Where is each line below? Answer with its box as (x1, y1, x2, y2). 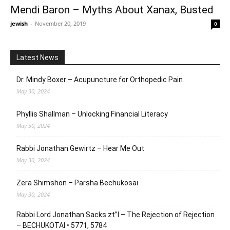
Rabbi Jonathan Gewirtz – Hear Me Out (16, 144, 144, 152)
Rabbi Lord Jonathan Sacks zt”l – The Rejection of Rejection (16, 210, 215, 219)
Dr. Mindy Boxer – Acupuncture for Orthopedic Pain (16, 75, 183, 84)
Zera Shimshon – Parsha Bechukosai (16, 178, 138, 187)
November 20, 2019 (35, 19, 86, 27)
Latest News (16, 53, 59, 62)
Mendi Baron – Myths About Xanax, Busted (10, 3, 214, 16)
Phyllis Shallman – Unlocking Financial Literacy (16, 109, 168, 118)
